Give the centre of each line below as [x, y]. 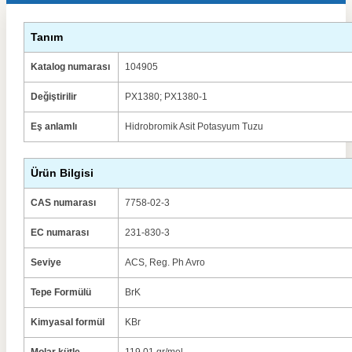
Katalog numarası [70, 67]
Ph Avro [189, 262]
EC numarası [60, 233]
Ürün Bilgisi [62, 173]
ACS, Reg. [148, 262]
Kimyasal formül [68, 322]
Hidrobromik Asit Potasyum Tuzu [194, 126]
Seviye [46, 262]
